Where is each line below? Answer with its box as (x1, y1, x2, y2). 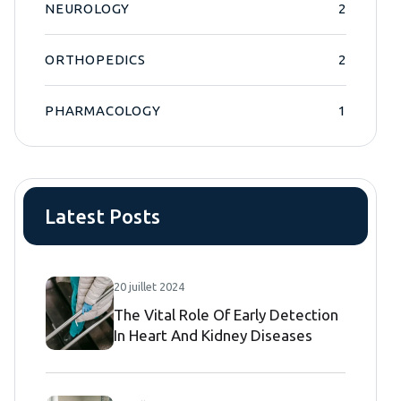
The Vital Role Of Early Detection (114, 306, 338, 324)
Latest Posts (45, 204, 160, 227)
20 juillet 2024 (114, 280, 184, 294)
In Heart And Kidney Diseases (114, 327, 312, 345)
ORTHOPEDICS (45, 51, 146, 67)
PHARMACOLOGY (45, 102, 161, 118)
